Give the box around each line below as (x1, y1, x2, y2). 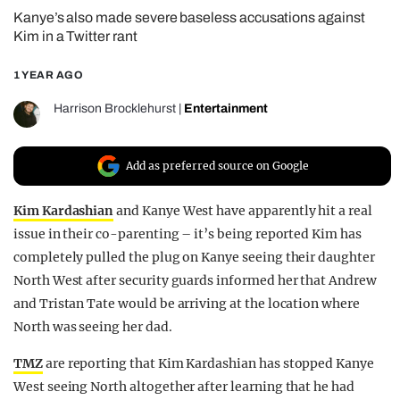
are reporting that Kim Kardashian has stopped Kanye (42, 355, 374, 372)
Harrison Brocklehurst (54, 102, 176, 116)
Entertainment (184, 102, 268, 116)
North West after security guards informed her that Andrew (13, 272, 377, 289)
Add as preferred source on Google (126, 159, 309, 173)
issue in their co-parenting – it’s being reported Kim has (13, 226, 362, 243)
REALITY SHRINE (45, 11, 191, 29)
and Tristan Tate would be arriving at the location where (13, 296, 360, 312)
